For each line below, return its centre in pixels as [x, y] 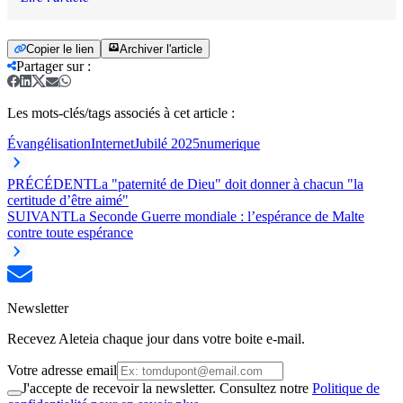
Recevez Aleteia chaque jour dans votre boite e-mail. [156, 338]
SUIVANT [39, 216]
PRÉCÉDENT [50, 184]
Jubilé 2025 [167, 143]
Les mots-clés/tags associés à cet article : [121, 112]
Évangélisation [49, 143]
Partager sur [50, 66]
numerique [230, 143]
